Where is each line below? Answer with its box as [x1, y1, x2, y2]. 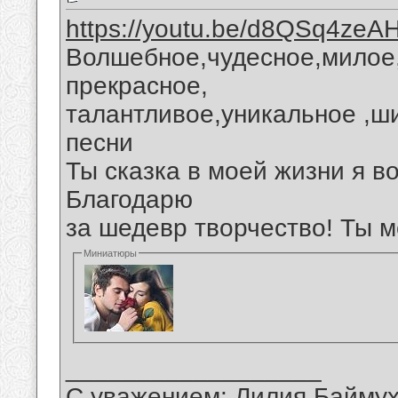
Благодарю [66, 186, 193, 214]
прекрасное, [66, 72, 208, 100]
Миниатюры [84, 248, 138, 259]
